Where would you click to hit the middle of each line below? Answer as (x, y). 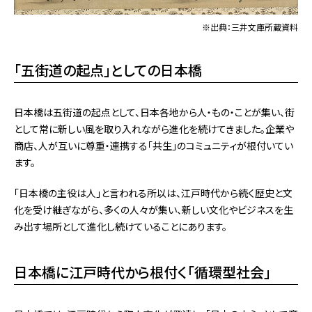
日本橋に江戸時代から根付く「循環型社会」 (142, 272)
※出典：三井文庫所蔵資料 (250, 26)
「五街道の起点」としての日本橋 (108, 70)
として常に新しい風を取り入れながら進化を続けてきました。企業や (154, 128)
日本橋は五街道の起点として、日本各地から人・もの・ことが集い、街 (154, 112)
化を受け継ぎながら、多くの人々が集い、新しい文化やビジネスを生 (154, 209)
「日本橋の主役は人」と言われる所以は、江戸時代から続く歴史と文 (153, 193)
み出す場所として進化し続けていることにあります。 (120, 226)
